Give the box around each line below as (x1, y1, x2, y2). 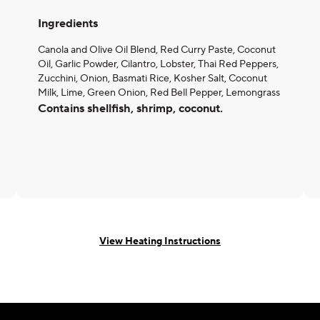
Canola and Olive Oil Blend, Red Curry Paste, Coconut (38, 44, 276, 56)
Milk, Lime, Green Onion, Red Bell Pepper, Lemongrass (38, 86, 280, 99)
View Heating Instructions (99, 234, 221, 248)
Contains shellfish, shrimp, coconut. (38, 101, 223, 116)
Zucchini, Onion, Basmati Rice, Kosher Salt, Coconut (38, 72, 267, 85)
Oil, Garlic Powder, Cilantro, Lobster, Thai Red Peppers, (38, 58, 279, 71)
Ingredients (38, 16, 98, 31)
